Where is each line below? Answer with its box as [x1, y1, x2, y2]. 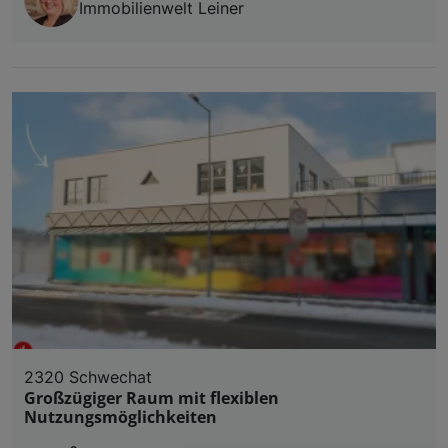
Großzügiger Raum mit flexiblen [24, 386, 279, 409]
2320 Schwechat [24, 366, 152, 387]
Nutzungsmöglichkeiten [24, 405, 217, 428]
